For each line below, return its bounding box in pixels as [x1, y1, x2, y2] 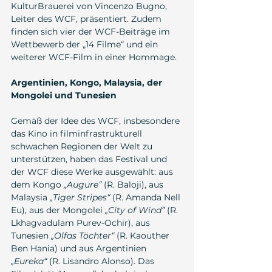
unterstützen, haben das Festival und [11, 154, 169, 165]
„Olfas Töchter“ [51, 230, 114, 242]
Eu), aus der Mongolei [11, 205, 105, 216]
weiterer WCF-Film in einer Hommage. [11, 52, 177, 63]
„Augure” [64, 179, 101, 191]
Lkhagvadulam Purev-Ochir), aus [11, 217, 152, 229]
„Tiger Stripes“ [50, 192, 110, 203]
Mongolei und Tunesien [11, 90, 117, 101]
